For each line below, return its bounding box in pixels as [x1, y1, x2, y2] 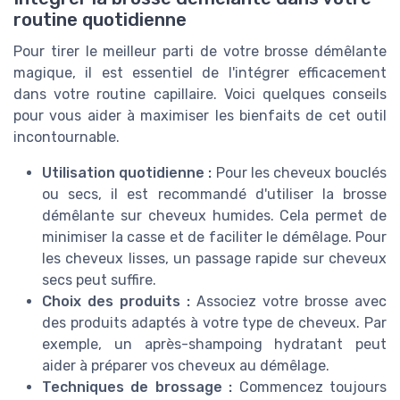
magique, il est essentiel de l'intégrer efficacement [13, 64, 387, 82]
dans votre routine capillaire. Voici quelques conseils [13, 86, 387, 104]
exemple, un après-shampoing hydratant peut [42, 336, 387, 354]
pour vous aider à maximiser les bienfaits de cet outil [13, 107, 387, 125]
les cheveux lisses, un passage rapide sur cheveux [42, 250, 387, 268]
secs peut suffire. [42, 271, 156, 289]
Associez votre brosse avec [190, 293, 387, 311]
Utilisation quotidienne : [42, 164, 212, 182]
